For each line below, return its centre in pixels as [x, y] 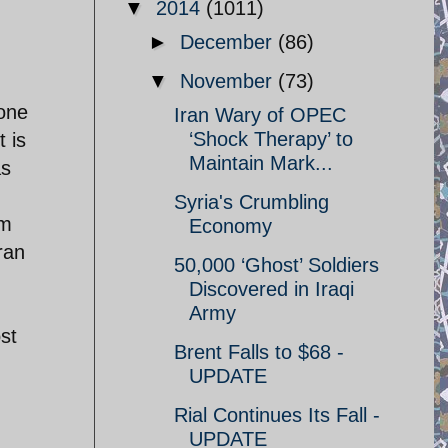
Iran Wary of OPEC [260, 115]
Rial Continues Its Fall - [277, 415]
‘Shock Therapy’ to [271, 139]
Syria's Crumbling [251, 202]
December [229, 42]
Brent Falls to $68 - [259, 352]
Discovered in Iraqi [271, 289]
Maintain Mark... [261, 163]
